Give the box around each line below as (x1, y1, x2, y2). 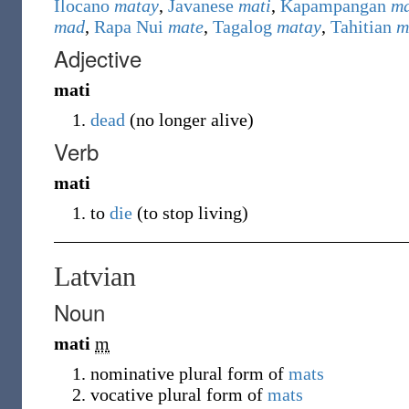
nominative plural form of (90, 363, 288, 383)
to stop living (143, 203, 242, 223)
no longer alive (136, 110, 247, 130)
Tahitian (330, 16, 392, 37)
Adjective (54, 42, 142, 74)
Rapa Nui (94, 16, 163, 37)
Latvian (54, 261, 136, 291)
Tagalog (213, 16, 272, 37)
